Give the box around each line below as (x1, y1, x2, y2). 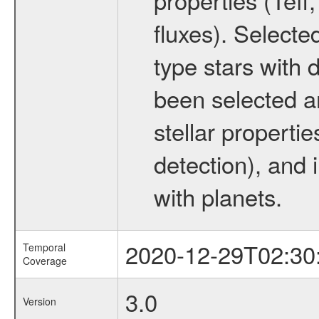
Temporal (22, 240, 66, 254)
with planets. (153, 179, 282, 213)
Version (22, 294, 56, 308)
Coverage (22, 253, 67, 268)
